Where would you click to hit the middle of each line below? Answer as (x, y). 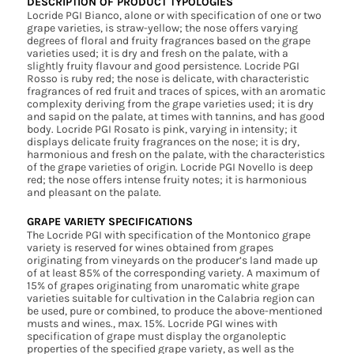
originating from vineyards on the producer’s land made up (172, 261)
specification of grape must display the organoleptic (156, 337)
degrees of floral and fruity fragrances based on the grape (168, 41)
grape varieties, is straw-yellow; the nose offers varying (162, 28)
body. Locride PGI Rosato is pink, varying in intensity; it (162, 130)
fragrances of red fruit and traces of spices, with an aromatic (176, 92)
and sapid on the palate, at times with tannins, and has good (175, 117)
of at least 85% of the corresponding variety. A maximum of (173, 273)
